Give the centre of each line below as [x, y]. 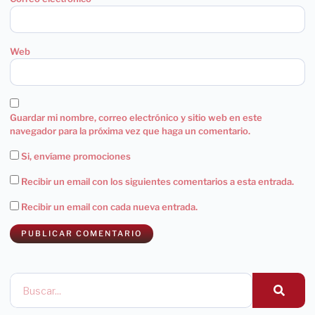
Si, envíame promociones [75, 156]
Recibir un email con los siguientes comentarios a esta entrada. [157, 182]
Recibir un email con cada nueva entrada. [109, 207]
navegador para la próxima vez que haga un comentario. [130, 130]
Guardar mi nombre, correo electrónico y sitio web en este [136, 117]
